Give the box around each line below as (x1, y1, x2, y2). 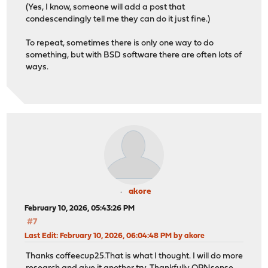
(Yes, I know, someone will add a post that (26, 3, 185, 13)
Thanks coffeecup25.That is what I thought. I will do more (26, 252, 243, 261)
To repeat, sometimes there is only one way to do (26, 39, 214, 48)
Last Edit (25, 232, 57, 240)
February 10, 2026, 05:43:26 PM (25, 204, 135, 212)
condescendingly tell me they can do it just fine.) (26, 15, 211, 25)
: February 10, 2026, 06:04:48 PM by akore (56, 232, 205, 240)
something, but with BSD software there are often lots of (26, 51, 242, 60)
